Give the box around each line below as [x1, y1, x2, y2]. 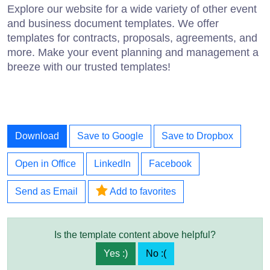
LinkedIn [94, 158, 131, 169]
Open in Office [15, 158, 76, 169]
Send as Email [15, 186, 78, 196]
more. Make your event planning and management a [7, 46, 259, 58]
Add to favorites [107, 186, 176, 196]
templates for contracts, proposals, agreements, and [7, 31, 257, 44]
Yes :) [104, 248, 128, 259]
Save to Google [77, 130, 143, 141]
